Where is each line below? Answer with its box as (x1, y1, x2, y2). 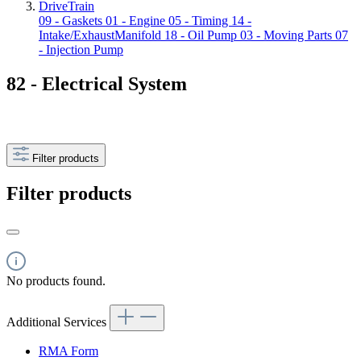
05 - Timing (168, 14, 231, 27)
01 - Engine (106, 14, 168, 27)
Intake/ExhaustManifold (39, 28, 164, 42)
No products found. (6, 273, 106, 288)
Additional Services (6, 314, 110, 329)
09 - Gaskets (39, 14, 106, 27)
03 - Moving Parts (240, 28, 335, 42)
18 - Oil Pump (164, 28, 240, 42)
